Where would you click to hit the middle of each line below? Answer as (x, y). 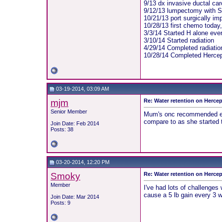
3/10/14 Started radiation (179, 41)
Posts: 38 (62, 129)
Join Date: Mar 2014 (75, 197)
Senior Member (69, 111)
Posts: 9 (61, 203)
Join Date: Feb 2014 (75, 123)
